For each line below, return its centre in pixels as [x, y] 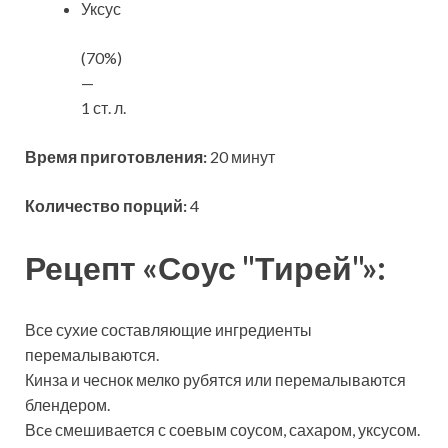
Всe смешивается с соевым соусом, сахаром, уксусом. [222, 430]
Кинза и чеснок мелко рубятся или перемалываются [215, 380]
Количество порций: [106, 206]
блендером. [67, 405]
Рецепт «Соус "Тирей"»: [205, 268]
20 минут [241, 157]
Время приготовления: [116, 157]
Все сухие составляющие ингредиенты [168, 330]
